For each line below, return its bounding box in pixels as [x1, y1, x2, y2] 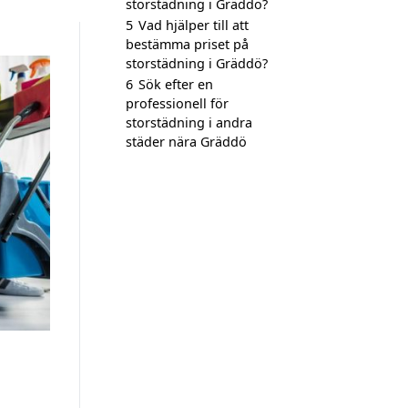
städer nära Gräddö [126, 133, 247, 150]
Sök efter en [138, 76, 213, 93]
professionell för [126, 95, 229, 112]
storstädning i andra [126, 114, 252, 131]
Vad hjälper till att [138, 16, 249, 34]
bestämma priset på [126, 36, 249, 53]
